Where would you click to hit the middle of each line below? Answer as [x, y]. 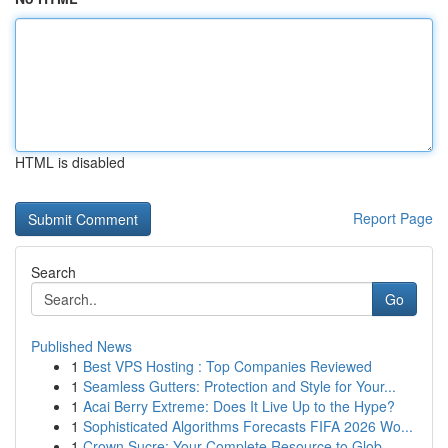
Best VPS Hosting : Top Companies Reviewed [227, 366]
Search [53, 272]
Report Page [393, 218]
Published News [81, 346]
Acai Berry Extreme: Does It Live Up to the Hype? [239, 406]
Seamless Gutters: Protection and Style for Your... [239, 386]
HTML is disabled [70, 162]
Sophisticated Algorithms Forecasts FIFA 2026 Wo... [248, 426]
